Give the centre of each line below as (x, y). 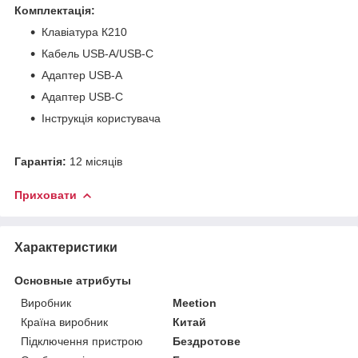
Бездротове (207, 341)
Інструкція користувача (101, 118)
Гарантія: (40, 161)
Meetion (195, 302)
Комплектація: (55, 10)
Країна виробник (64, 322)
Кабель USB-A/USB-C (97, 53)
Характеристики (66, 247)
